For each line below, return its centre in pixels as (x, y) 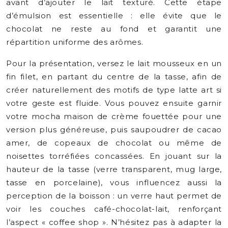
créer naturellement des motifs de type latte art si (114, 90)
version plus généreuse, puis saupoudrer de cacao (114, 130)
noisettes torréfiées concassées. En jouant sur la (114, 156)
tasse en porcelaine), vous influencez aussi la (114, 182)
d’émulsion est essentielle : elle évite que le (114, 16)
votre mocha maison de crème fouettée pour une (114, 116)
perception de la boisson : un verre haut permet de (114, 196)
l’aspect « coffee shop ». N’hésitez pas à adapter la (114, 222)
